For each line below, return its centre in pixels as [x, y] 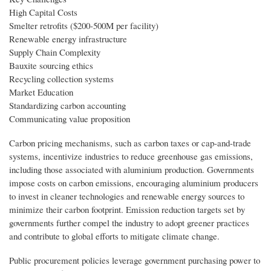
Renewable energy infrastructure [68, 38]
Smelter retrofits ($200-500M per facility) [84, 25]
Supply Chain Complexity [55, 52]
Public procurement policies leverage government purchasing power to [135, 260]
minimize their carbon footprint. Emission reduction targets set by [127, 209]
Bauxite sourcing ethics [51, 65]
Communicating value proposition [70, 118]
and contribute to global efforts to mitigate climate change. [114, 236]
